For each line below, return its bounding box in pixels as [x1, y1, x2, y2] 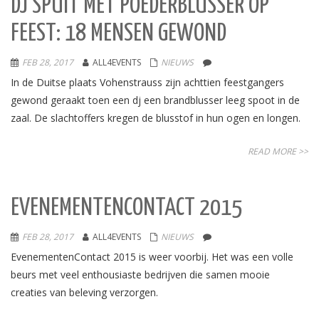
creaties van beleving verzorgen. [11, 286, 158, 299]
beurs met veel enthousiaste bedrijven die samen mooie [11, 268, 270, 281]
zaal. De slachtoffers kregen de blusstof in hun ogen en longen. [11, 111, 300, 125]
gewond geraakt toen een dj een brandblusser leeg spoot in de [11, 93, 300, 107]
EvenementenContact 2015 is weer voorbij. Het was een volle [11, 250, 293, 263]
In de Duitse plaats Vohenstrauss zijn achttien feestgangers [11, 75, 284, 89]
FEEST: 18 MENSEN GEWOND [11, 22, 226, 46]
